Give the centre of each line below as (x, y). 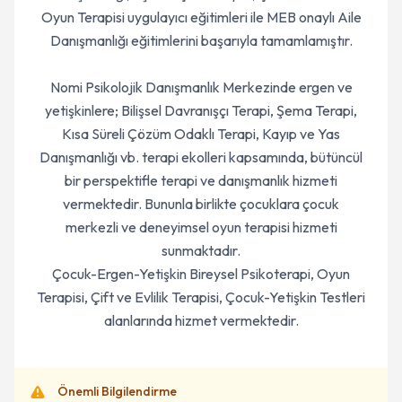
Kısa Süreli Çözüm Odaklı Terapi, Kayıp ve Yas (201, 134)
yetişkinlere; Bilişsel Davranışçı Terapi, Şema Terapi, (201, 110)
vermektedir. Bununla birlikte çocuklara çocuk (201, 204)
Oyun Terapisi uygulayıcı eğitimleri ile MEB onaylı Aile (201, 17)
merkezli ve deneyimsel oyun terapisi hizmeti (201, 227)
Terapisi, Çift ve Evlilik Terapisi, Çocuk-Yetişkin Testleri (201, 297)
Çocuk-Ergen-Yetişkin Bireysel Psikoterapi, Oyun (201, 274)
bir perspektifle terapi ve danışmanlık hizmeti (201, 180)
